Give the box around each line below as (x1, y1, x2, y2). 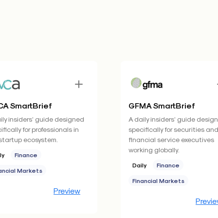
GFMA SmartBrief (128, 101, 195, 110)
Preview (54, 186, 80, 195)
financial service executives (128, 135, 214, 144)
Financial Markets (132, 177, 184, 184)
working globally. (128, 145, 180, 154)
